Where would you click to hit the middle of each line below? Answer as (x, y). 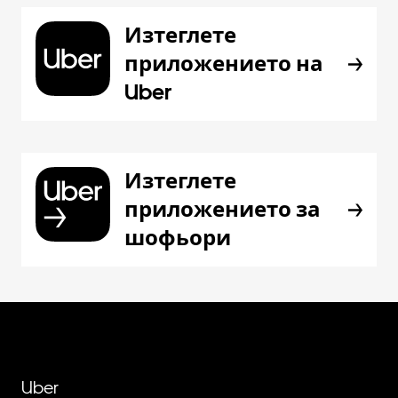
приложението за (223, 209)
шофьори (178, 238)
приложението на (224, 64)
